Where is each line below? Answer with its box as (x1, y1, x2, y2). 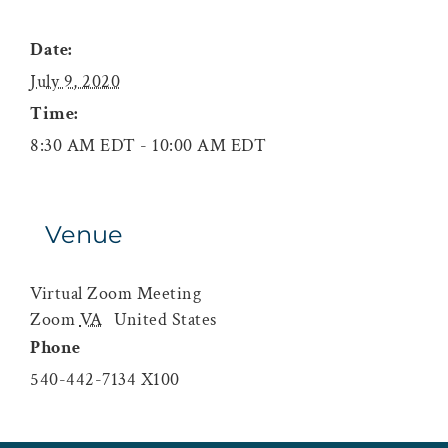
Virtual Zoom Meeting (30, 281, 201, 305)
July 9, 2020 (30, 69, 120, 93)
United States (114, 307, 217, 331)
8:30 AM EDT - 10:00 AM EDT (30, 133, 266, 157)
